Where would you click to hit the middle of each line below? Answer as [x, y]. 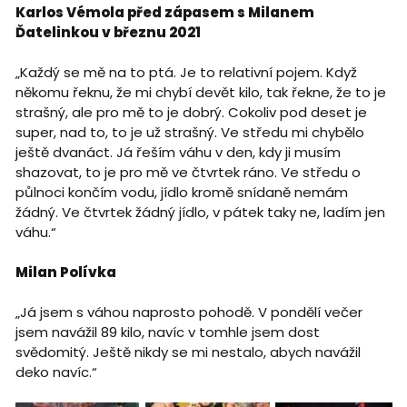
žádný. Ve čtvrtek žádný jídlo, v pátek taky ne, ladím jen [200, 213]
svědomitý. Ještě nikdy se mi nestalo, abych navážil [188, 352]
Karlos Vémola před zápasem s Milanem [164, 13]
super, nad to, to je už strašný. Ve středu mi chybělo [189, 133]
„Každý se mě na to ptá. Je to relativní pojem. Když [186, 73]
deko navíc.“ [56, 372]
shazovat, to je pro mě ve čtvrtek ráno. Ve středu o [188, 173]
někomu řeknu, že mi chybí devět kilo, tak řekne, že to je [200, 93]
